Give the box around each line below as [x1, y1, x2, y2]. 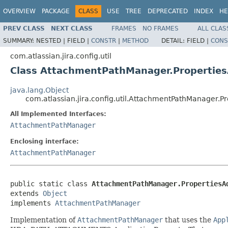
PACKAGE [42, 8, 70, 15]
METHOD [122, 37, 149, 44]
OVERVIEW [3, 8, 36, 15]
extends [10, 189, 43, 197]
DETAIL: [161, 37, 187, 44]
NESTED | [36, 37, 67, 44]
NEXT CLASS [51, 24, 93, 32]
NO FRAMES [142, 24, 179, 32]
